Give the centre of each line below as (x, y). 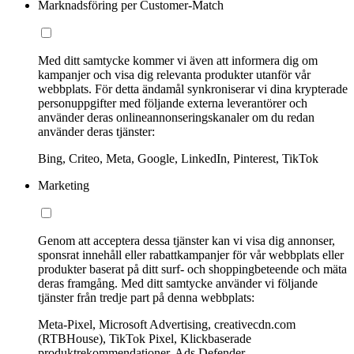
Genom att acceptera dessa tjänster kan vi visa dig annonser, (186, 241)
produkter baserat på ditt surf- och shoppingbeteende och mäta (192, 269)
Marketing (64, 186)
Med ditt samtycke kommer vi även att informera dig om (178, 61)
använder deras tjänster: (96, 132)
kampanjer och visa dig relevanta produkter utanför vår (174, 75)
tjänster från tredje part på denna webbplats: (146, 298)
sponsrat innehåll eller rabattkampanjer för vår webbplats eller (191, 255)
